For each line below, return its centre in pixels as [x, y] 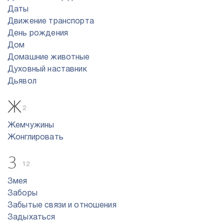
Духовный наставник [47, 69]
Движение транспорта [51, 21]
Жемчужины [31, 125]
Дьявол [22, 81]
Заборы [22, 193]
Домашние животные [49, 57]
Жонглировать [35, 137]
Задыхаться [31, 217]
